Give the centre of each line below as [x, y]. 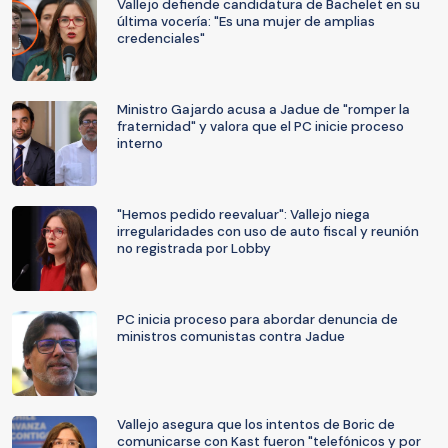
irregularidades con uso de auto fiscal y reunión [268, 231]
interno [140, 143]
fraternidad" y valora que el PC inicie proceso [260, 126]
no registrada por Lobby [194, 248]
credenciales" [161, 38]
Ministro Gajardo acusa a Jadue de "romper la [263, 109]
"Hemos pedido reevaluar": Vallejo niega [243, 214]
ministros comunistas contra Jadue [231, 336]
